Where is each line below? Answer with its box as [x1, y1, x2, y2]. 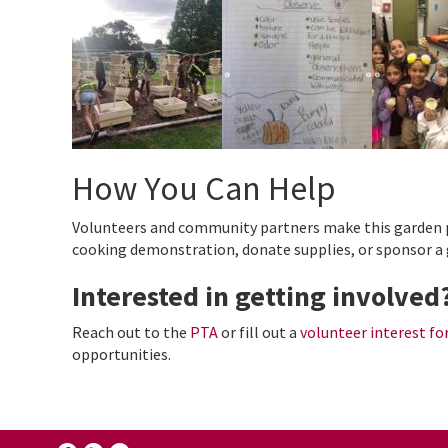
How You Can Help [72, 166, 336, 209]
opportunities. [72, 343, 171, 364]
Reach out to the [72, 321, 190, 342]
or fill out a [218, 321, 300, 342]
